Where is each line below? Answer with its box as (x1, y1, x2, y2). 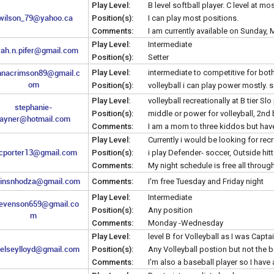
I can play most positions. (148, 13, 239, 23)
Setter (148, 52, 169, 62)
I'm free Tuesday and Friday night (148, 176, 264, 186)
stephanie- (14, 101, 53, 113)
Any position (148, 205, 193, 215)
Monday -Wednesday (148, 218, 223, 228)
